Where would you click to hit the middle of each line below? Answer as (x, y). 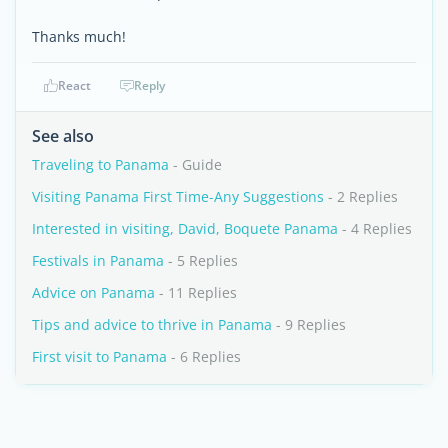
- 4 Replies (375, 228)
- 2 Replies (361, 196)
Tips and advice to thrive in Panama (152, 324)
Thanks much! (79, 36)
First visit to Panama (99, 356)
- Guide (195, 164)
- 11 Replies (196, 292)
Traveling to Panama (100, 164)
